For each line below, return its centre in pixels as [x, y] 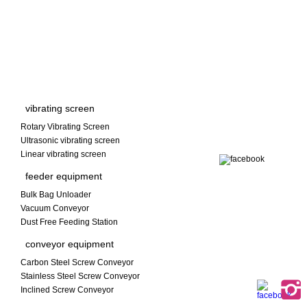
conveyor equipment [70, 244]
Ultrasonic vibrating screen [70, 140]
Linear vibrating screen [63, 154]
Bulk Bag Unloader [56, 195]
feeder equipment [64, 176]
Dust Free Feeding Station [69, 222]
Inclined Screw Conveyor [67, 290]
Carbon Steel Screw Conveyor [77, 262]
